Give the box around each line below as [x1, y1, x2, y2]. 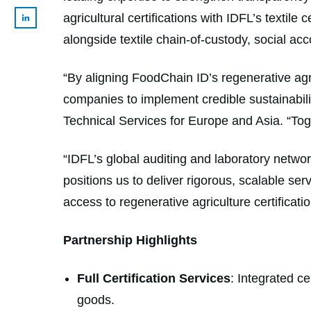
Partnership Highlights [63, 233, 197, 247]
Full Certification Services [77, 271, 230, 285]
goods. [77, 292, 115, 307]
